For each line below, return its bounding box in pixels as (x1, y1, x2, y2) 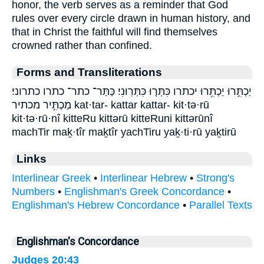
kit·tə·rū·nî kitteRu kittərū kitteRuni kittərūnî (12, 112, 213, 124)
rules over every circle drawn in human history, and (12, 12, 250, 24)
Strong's (196, 171, 235, 184)
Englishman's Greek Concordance (64, 185, 225, 197)
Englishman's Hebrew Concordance (12, 199, 180, 211)
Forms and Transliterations (16, 65, 162, 78)
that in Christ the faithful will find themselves (12, 25, 217, 38)
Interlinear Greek (12, 171, 91, 184)
